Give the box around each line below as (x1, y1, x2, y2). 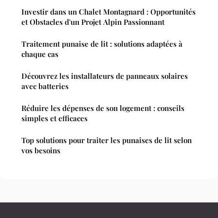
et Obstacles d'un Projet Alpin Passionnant (21, 17, 164, 27)
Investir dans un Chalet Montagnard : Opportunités (21, 7, 196, 17)
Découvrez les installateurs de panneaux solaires (21, 71, 188, 81)
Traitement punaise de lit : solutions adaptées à (21, 39, 182, 49)
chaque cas (21, 49, 58, 59)
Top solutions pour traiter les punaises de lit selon (21, 135, 192, 145)
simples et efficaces (21, 113, 88, 124)
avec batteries (21, 81, 69, 91)
